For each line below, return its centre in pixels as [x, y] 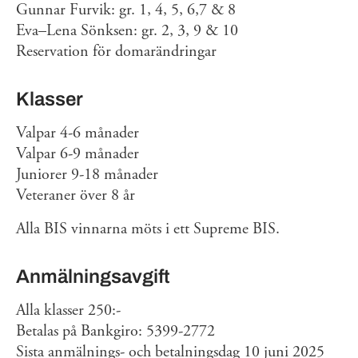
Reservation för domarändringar [116, 52]
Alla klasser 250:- [68, 310]
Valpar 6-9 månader [78, 154]
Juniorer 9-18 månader [87, 175]
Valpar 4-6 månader [78, 133]
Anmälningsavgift [93, 276]
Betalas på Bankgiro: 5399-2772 [115, 331]
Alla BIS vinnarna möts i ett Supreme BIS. [148, 229]
